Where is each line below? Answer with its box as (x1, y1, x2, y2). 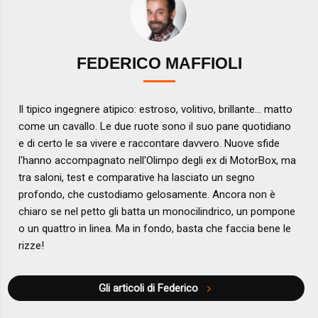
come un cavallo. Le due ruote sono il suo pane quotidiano (18, 120, 292, 133)
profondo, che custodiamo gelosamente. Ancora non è (18, 188, 276, 202)
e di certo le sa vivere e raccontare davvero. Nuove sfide (18, 137, 280, 150)
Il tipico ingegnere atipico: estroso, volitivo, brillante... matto (18, 103, 293, 116)
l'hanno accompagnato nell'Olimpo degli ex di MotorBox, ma (18, 154, 297, 168)
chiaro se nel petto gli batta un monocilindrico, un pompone (18, 205, 296, 219)
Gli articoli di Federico (98, 282, 201, 295)
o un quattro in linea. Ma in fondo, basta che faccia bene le (18, 222, 292, 236)
